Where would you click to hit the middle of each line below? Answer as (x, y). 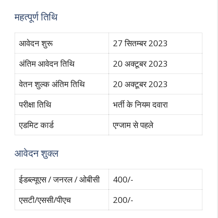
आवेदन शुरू (36, 43)
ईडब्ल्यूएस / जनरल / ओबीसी (59, 180)
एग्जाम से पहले (133, 125)
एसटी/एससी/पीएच (45, 200)
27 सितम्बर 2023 (140, 43)
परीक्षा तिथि (35, 104)
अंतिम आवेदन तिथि (47, 63)
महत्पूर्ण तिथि (36, 17)
